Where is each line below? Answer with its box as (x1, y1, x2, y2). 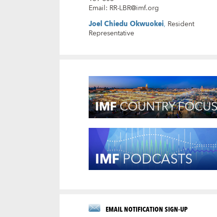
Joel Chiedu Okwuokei (88, 18, 164, 30)
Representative (88, 27, 134, 39)
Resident (167, 18, 194, 30)
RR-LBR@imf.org (109, 2, 159, 14)
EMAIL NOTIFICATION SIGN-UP (105, 204, 187, 215)
